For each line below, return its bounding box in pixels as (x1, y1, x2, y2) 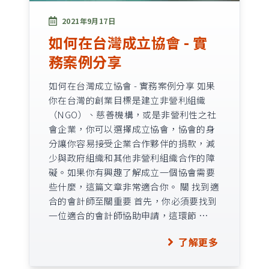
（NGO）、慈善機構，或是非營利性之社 (49, 107, 217, 121)
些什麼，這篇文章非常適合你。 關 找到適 (49, 180, 219, 193)
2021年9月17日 (62, 15, 116, 26)
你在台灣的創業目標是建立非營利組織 (49, 93, 206, 106)
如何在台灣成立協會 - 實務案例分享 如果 (49, 79, 216, 92)
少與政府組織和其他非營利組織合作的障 (49, 151, 216, 164)
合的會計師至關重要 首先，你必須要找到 (49, 194, 217, 207)
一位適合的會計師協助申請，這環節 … (49, 208, 208, 222)
